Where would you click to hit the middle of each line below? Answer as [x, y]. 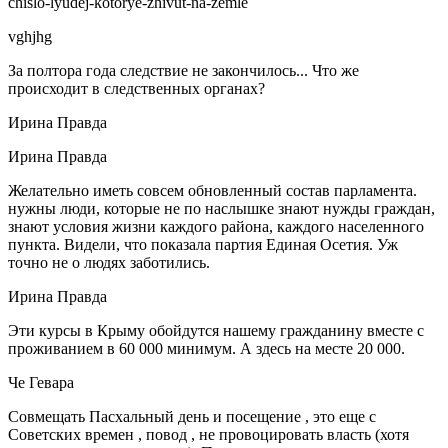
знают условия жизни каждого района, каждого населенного [216, 226]
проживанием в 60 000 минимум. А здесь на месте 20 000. [206, 348]
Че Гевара [41, 382]
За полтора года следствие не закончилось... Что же [183, 70]
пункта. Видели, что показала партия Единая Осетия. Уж [203, 244]
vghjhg [30, 36]
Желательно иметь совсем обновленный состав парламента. [212, 190]
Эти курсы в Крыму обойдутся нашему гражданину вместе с [216, 330]
